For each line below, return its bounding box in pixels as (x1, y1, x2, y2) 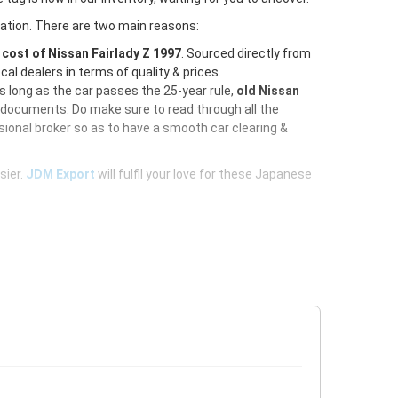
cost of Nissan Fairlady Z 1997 (2, 46, 181, 60)
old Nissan (236, 84, 299, 98)
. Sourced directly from (181, 46, 311, 60)
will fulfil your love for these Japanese (95, 167, 312, 181)
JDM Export (26, 167, 95, 181)
